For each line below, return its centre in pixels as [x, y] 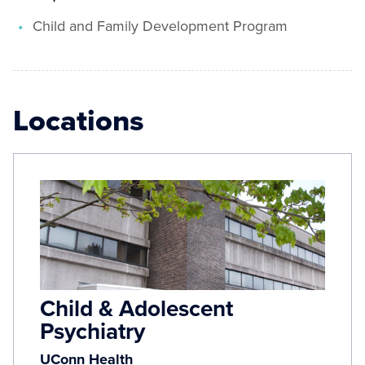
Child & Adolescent [136, 308]
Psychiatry [92, 331]
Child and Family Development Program [160, 26]
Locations [79, 120]
